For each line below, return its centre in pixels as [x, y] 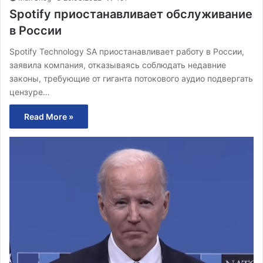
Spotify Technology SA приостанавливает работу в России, [127, 51]
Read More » [49, 116]
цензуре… [30, 92]
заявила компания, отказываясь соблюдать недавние [118, 65]
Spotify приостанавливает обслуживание [131, 14]
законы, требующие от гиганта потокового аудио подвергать [131, 78]
